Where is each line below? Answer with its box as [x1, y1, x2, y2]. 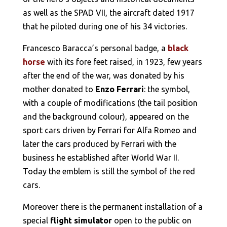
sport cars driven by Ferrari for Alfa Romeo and [22, 125, 197, 135]
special [22, 215, 50, 225]
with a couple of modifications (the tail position [22, 98, 198, 107]
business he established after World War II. [22, 153, 179, 162]
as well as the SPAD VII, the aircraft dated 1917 [22, 8, 195, 17]
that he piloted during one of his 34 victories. [22, 21, 187, 31]
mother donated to [22, 84, 95, 94]
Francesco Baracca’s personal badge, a [22, 43, 168, 53]
